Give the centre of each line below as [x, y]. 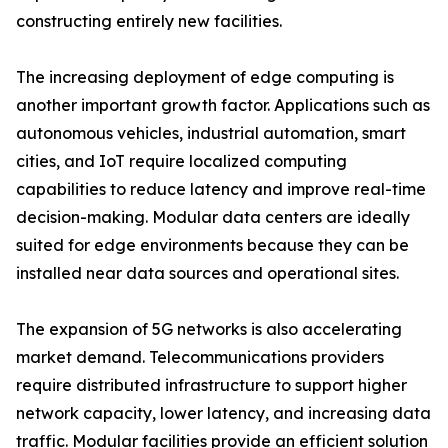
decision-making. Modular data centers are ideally [213, 217]
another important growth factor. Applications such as [223, 105]
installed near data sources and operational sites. [207, 273]
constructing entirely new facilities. [149, 21]
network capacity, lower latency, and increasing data [223, 413]
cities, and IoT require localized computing [181, 161]
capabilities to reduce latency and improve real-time [221, 189]
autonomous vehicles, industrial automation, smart [211, 133]
